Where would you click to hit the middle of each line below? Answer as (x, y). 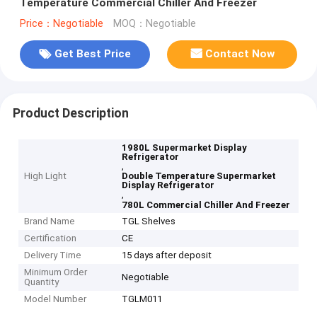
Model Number (56, 299)
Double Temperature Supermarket (199, 176)
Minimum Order (56, 272)
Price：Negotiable (61, 23)
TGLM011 (142, 299)
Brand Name (50, 221)
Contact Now (240, 54)
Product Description (70, 113)
